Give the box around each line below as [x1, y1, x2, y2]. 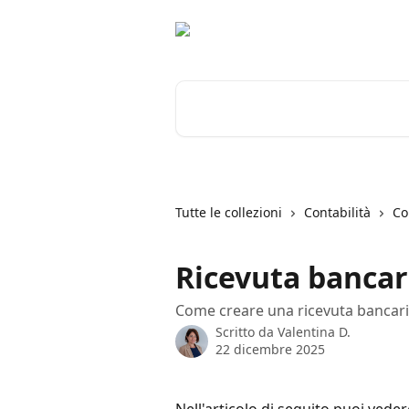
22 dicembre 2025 [215, 341, 325, 358]
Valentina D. [278, 323, 351, 341]
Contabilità [304, 204, 371, 221]
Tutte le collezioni [175, 204, 282, 221]
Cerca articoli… [174, 80, 277, 100]
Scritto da [215, 323, 278, 341]
